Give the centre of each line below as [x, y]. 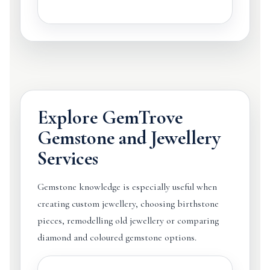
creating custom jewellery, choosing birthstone [128, 204]
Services [67, 158]
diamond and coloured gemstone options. [117, 237]
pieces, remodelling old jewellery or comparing [128, 221]
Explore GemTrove [110, 117]
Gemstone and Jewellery [129, 138]
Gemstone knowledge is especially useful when [127, 187]
